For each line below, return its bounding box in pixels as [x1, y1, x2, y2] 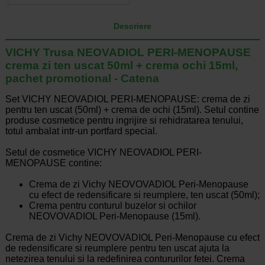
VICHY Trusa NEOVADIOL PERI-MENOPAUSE [5, 46, 251, 59]
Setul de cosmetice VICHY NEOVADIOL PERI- [5, 147, 202, 158]
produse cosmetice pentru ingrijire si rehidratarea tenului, [5, 115, 243, 126]
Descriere [114, 21, 151, 31]
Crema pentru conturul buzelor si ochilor [28, 201, 196, 211]
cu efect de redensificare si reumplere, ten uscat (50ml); [28, 190, 260, 201]
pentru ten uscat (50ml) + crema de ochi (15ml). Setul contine [5, 105, 259, 115]
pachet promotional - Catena [5, 72, 159, 85]
